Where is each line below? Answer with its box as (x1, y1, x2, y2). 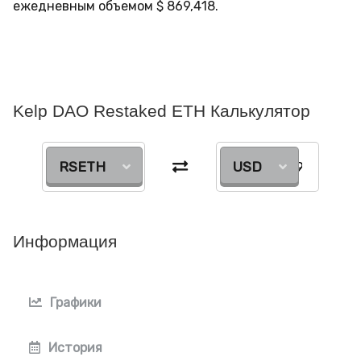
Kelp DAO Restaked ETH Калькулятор (13, 102, 310, 120)
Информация (13, 232, 117, 251)
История (48, 340, 102, 355)
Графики (50, 295, 102, 310)
